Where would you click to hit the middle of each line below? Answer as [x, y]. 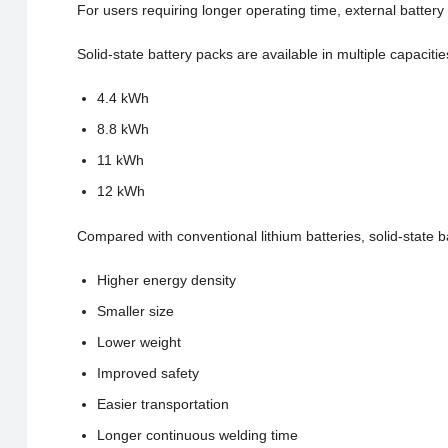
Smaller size [135, 311]
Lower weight [138, 342]
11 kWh [120, 160]
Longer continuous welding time [197, 435]
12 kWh [120, 191]
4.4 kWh [122, 98]
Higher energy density [166, 280]
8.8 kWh [122, 129]
